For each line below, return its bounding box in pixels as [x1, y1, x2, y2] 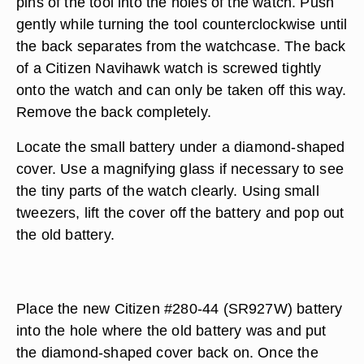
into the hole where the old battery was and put [16, 322, 327, 339]
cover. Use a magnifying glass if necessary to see [16, 160, 344, 177]
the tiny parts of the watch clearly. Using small [16, 182, 319, 199]
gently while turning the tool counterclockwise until [16, 15, 348, 32]
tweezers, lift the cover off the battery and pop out [16, 204, 344, 221]
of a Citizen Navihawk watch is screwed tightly [16, 59, 322, 76]
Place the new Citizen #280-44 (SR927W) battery [16, 300, 343, 317]
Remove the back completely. [16, 103, 211, 120]
